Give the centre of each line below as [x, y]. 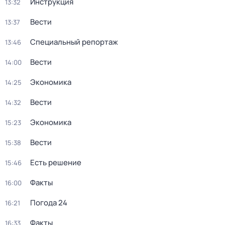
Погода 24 [49, 203]
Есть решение [56, 162]
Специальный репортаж [74, 42]
